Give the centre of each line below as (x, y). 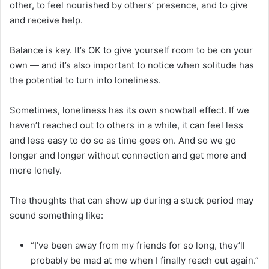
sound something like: (56, 215)
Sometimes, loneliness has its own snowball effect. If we (129, 110)
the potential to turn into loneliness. (85, 80)
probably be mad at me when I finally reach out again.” (145, 260)
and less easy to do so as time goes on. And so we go (123, 140)
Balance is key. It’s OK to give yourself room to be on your (131, 50)
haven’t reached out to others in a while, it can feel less (126, 125)
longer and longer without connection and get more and (128, 155)
